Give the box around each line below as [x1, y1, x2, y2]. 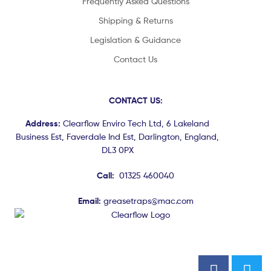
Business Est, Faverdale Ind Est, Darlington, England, [16, 131, 219, 142]
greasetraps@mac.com [103, 195, 194, 206]
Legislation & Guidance [90, 34, 181, 45]
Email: [77, 195, 103, 206]
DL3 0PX [101, 144, 134, 155]
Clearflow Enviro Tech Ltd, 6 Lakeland [60, 117, 209, 128]
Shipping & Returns [98, 15, 173, 25]
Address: [25, 117, 60, 129]
